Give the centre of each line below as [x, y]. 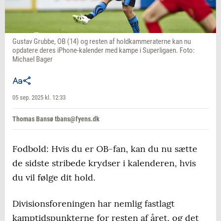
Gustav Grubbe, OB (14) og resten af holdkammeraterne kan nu [102, 42]
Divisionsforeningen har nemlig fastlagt [93, 204]
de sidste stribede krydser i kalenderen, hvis [104, 163]
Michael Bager [33, 59]
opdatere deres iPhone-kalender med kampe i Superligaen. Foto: [104, 51]
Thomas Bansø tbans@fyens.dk [56, 119]
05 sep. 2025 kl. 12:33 [39, 98]
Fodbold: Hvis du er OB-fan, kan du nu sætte [105, 149]
